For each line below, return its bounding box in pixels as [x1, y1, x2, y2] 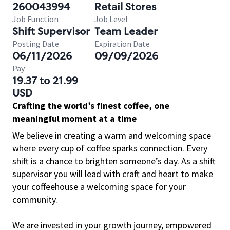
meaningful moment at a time [12, 112, 137, 124]
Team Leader [94, 25, 158, 38]
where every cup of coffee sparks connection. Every [12, 142, 207, 154]
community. [12, 194, 57, 205]
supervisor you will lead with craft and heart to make [12, 168, 213, 180]
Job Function [12, 14, 59, 24]
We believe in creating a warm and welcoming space [12, 129, 211, 141]
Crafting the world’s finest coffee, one [12, 100, 169, 111]
